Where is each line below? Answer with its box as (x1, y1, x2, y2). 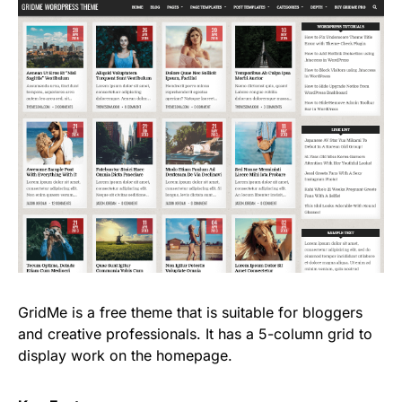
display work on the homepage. (18, 345, 232, 364)
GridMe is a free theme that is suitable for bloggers (18, 302, 363, 321)
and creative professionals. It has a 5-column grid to (18, 324, 372, 343)
